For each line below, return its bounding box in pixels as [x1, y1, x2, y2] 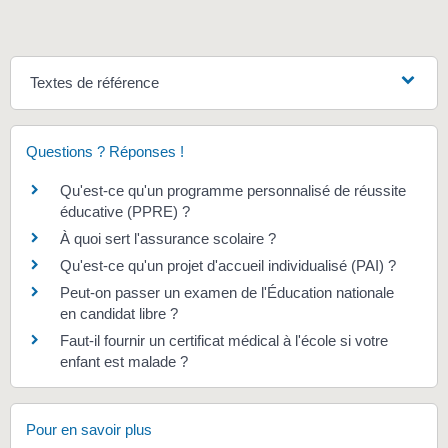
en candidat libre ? [60, 305, 178, 323]
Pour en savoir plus [26, 420, 152, 438]
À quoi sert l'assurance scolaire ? [60, 230, 276, 248]
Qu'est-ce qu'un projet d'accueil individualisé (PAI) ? [60, 257, 396, 275]
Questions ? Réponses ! [26, 143, 184, 161]
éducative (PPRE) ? [60, 203, 190, 221]
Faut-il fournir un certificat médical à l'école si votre [60, 332, 388, 350]
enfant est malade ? [60, 353, 188, 371]
